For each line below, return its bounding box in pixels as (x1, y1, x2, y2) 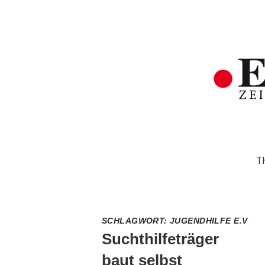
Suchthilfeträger (102, 230, 219, 248)
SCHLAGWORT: (102, 216, 170, 226)
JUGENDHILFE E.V (170, 216, 248, 226)
